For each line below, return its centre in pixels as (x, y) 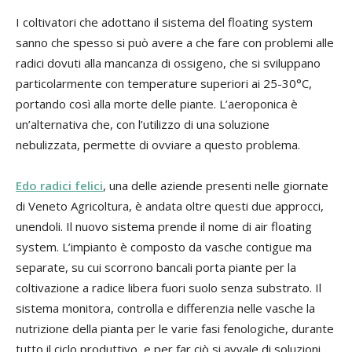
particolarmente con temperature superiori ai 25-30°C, (164, 83)
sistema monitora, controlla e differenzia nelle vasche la (165, 308)
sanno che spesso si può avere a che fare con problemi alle (175, 42)
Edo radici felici (59, 185)
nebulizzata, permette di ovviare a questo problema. (158, 144)
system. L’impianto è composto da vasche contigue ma (164, 246)
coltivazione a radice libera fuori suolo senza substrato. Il (169, 287)
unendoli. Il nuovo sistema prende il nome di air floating (164, 226)
